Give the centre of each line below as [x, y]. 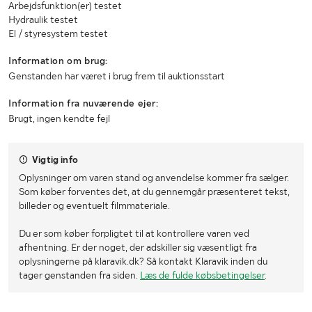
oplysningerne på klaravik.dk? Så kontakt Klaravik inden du [143, 262]
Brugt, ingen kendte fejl [59, 119]
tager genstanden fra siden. [79, 275]
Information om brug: [58, 61]
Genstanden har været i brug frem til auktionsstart [117, 76]
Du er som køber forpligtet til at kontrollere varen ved [134, 234]
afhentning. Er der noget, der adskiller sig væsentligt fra [138, 248]
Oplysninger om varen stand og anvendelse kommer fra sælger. [154, 178]
